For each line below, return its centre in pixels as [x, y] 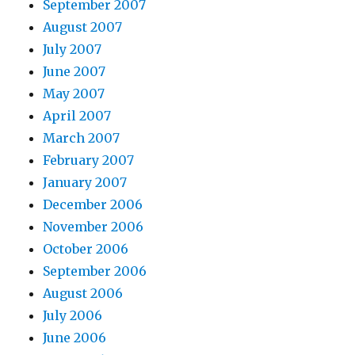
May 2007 [74, 94]
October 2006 [86, 249]
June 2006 [75, 338]
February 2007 [89, 160]
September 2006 [95, 271]
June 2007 [74, 71]
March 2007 [82, 138]
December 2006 [93, 204]
